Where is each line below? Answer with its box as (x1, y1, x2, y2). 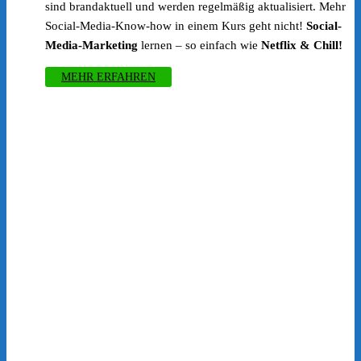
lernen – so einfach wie (138, 39, 261, 52)
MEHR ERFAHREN (61, 71, 156, 84)
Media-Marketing (45, 39, 138, 52)
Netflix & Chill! (261, 39, 342, 52)
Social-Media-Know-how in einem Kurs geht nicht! (45, 19, 306, 33)
